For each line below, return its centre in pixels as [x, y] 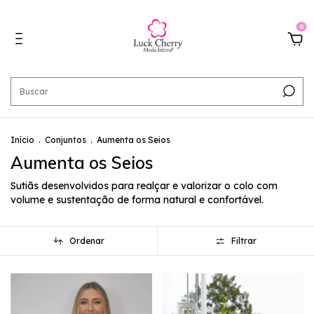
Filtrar [244, 241]
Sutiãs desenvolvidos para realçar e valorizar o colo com [144, 186]
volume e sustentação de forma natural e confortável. [137, 200]
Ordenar [87, 241]
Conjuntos [66, 140]
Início [22, 140]
